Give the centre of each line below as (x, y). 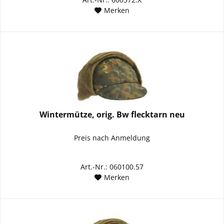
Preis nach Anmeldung (112, 138)
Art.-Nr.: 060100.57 (112, 167)
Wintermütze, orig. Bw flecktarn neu (112, 115)
